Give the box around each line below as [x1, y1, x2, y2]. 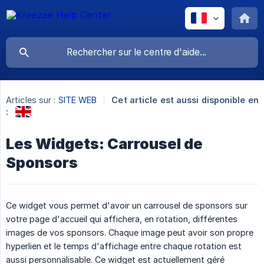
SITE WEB [58, 95, 97, 105]
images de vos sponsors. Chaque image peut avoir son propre [6, 227, 253, 237]
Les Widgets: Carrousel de [6, 134, 203, 153]
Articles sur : [6, 95, 56, 105]
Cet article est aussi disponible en [111, 95, 259, 105]
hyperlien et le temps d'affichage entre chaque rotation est [6, 240, 242, 251]
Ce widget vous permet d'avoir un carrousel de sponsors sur [6, 200, 247, 210]
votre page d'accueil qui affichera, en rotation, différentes [6, 213, 237, 224]
